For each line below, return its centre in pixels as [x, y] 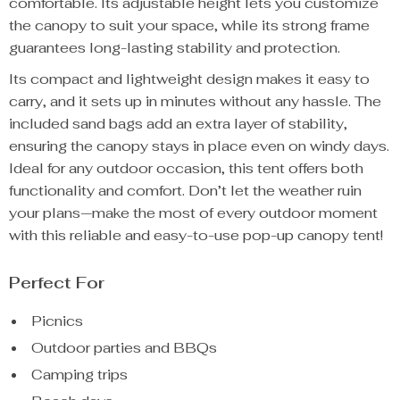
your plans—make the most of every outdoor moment [193, 213]
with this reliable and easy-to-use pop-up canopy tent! [196, 235]
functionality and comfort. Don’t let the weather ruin [185, 191]
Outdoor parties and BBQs [124, 348]
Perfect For [57, 283]
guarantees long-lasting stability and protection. [175, 48]
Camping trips [79, 375]
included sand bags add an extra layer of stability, [178, 124]
